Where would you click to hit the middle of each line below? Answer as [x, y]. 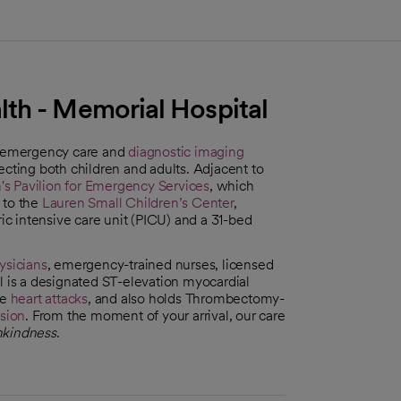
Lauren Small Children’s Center [137, 202]
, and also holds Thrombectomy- [187, 298]
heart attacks [49, 298]
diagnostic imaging [186, 151]
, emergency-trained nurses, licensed [160, 264]
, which [232, 185]
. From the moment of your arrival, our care [155, 315]
